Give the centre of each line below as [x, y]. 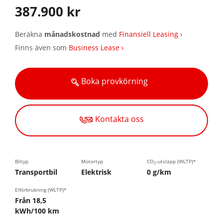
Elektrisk [96, 172]
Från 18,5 [31, 201]
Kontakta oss [119, 119]
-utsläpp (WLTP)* [176, 162]
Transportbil [36, 172]
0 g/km [159, 172]
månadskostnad [72, 34]
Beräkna [30, 34]
